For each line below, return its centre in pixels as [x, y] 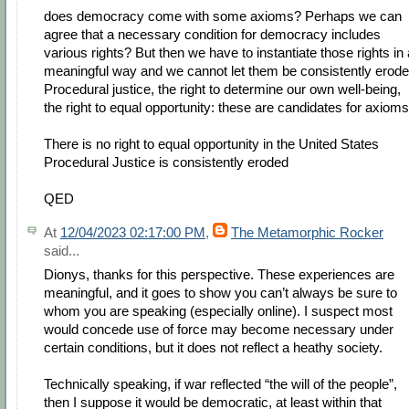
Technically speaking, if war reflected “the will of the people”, [220, 383]
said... [62, 250]
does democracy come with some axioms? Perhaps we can [223, 16]
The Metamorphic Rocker [307, 232]
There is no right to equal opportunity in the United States [211, 143]
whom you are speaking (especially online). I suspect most [218, 310]
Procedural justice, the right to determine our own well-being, [222, 89]
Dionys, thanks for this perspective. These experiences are [219, 274]
